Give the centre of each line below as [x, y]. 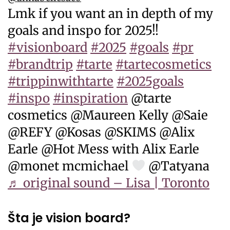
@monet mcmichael [70, 166]
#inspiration [91, 98]
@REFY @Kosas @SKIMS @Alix [101, 132]
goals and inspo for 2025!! [83, 30]
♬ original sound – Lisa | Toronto [109, 183]
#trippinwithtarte [61, 81]
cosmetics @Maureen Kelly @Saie [108, 115]
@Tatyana [178, 166]
